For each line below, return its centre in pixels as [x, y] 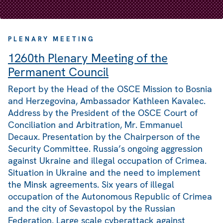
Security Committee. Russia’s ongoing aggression [105, 149]
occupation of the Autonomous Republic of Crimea [110, 197]
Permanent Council [58, 72]
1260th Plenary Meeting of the [88, 58]
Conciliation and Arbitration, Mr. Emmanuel [95, 125]
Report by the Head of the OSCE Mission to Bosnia [110, 89]
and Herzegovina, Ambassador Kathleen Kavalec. [107, 101]
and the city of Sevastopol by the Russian [92, 209]
